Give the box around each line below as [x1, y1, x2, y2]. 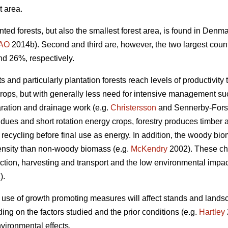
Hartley [199, 208, 225, 217]
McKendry [131, 145, 167, 154]
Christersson [110, 103, 156, 112]
